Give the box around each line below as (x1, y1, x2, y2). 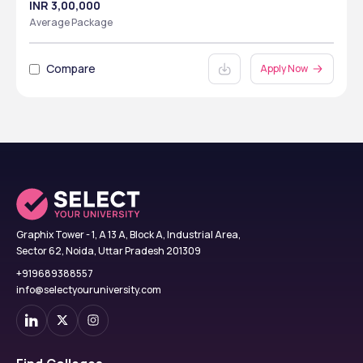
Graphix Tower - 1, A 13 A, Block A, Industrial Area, (16, 227, 241, 241)
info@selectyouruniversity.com (16, 282, 161, 297)
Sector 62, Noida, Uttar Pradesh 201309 (16, 243, 201, 258)
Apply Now (260, 62, 308, 75)
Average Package (29, 15, 113, 29)
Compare (46, 61, 96, 76)
